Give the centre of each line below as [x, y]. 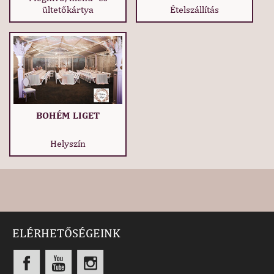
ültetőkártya [68, 10]
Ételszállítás [195, 10]
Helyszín [68, 144]
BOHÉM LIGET [68, 115]
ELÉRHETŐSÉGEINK [66, 233]
